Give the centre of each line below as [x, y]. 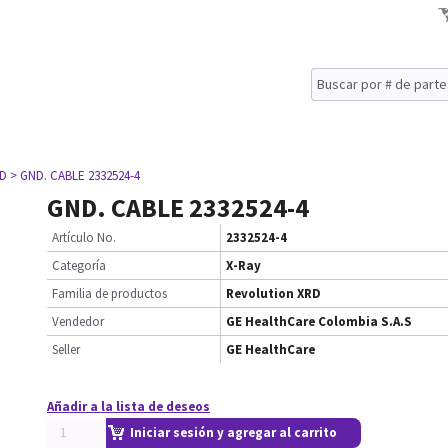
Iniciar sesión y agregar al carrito [233, 432]
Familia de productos [109, 293]
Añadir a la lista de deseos [128, 406]
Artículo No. [84, 237]
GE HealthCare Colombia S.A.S [319, 321]
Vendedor [78, 321]
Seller [66, 349]
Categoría [79, 265]
